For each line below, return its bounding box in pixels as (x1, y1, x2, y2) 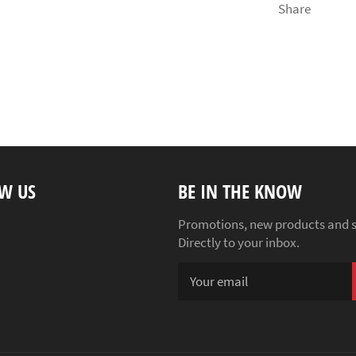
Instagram (7, 214, 65, 232)
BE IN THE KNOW (178, 177, 302, 204)
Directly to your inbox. (178, 233, 300, 251)
